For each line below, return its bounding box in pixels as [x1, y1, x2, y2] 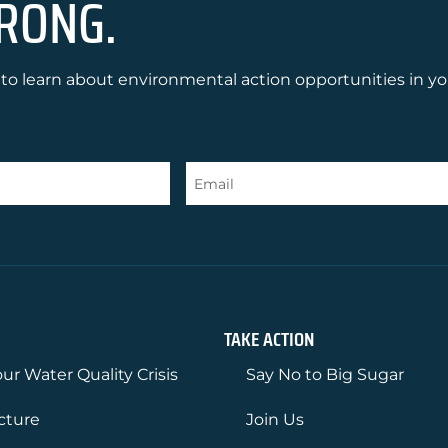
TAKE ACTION [224, 323, 314, 356]
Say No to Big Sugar [246, 365, 404, 385]
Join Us [246, 410, 304, 430]
